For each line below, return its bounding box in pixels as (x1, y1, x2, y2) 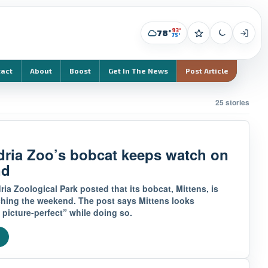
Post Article (185, 66, 229, 75)
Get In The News (108, 66, 168, 75)
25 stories (215, 97, 249, 108)
